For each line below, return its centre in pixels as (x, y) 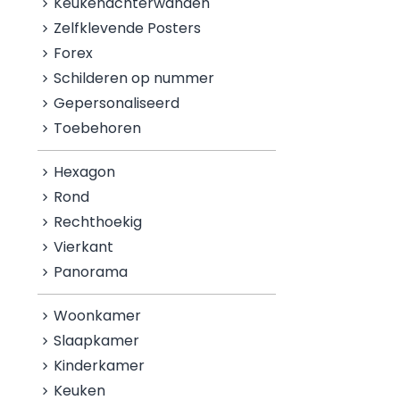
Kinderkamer (100, 366)
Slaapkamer (97, 341)
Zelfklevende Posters (128, 28)
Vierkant (84, 247)
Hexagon (85, 172)
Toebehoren (98, 128)
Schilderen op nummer (134, 78)
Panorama (91, 272)
